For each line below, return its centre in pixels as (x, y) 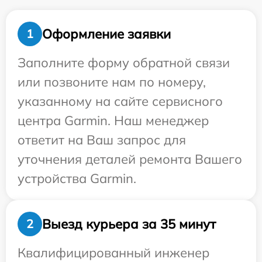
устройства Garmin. (77, 178)
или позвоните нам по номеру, (112, 82)
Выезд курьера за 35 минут (129, 224)
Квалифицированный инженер (113, 253)
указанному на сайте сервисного (120, 101)
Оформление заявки (106, 34)
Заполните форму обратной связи (124, 63)
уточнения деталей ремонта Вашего (130, 159)
